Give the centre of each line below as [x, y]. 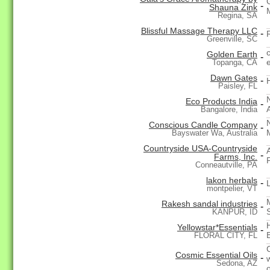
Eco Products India [221, 102]
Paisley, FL [238, 86]
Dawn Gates [234, 78]
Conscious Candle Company [203, 125]
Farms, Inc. [236, 157]
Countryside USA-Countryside [200, 149]
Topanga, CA [235, 63]
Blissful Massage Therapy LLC [199, 31]
